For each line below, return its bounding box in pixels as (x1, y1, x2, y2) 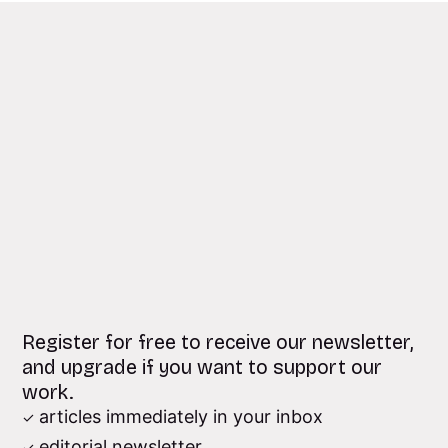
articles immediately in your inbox (38, 405, 323, 427)
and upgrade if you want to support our (22, 355, 383, 379)
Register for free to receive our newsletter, (22, 330, 414, 354)
